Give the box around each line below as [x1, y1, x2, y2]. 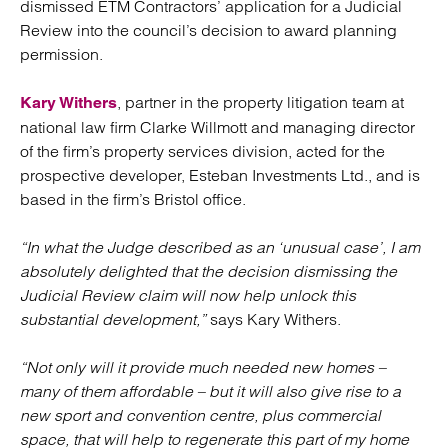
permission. [20, 44, 103, 64]
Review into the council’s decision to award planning [20, 20, 397, 40]
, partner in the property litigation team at [117, 92, 404, 112]
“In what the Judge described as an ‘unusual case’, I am [20, 237, 420, 257]
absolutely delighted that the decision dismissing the [20, 261, 397, 281]
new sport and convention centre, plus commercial [20, 405, 381, 425]
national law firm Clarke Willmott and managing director [20, 117, 415, 137]
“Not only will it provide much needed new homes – [20, 357, 386, 377]
